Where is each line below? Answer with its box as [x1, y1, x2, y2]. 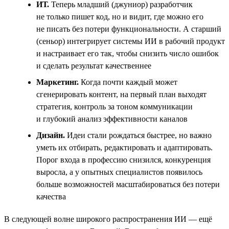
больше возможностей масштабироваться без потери [36, 179, 220, 189]
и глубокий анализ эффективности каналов [36, 114, 188, 123]
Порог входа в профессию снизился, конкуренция [36, 155, 211, 164]
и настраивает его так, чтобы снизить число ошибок [36, 49, 219, 58]
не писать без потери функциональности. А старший [36, 24, 221, 33]
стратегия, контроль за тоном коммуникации [36, 102, 193, 111]
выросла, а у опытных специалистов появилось [36, 167, 202, 176]
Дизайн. [36, 130, 65, 140]
